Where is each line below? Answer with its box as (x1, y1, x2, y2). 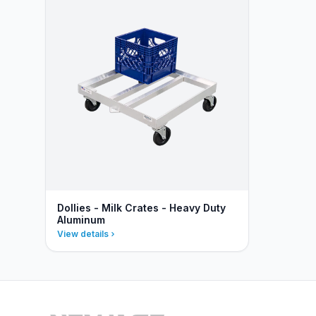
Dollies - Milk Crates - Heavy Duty (57, 202, 226, 214)
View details (57, 229, 109, 239)
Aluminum (57, 214, 105, 226)
